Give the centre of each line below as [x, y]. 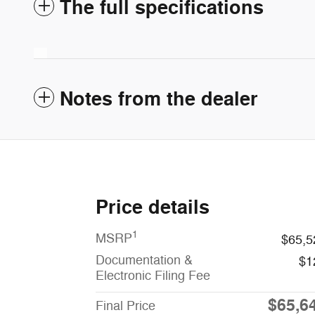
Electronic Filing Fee [153, 275]
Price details [153, 207]
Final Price [126, 306]
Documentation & [144, 260]
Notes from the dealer [159, 99]
